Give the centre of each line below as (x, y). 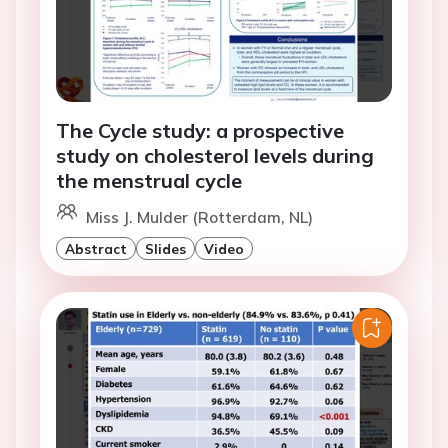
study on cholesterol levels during (215, 156)
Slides (165, 249)
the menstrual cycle (149, 181)
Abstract (96, 249)
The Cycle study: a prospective (200, 131)
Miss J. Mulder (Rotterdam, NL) (199, 217)
